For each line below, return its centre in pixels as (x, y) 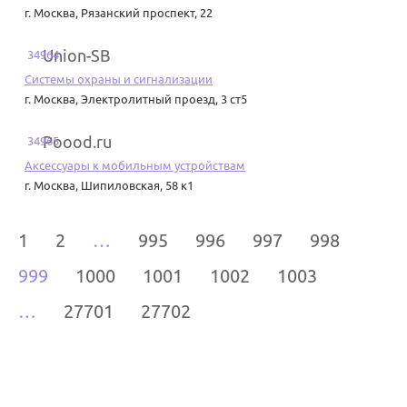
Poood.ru (77, 142)
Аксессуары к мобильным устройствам (135, 166)
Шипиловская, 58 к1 (137, 186)
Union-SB (77, 56)
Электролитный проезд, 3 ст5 (164, 99)
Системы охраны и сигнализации (119, 79)
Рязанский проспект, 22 (147, 13)
